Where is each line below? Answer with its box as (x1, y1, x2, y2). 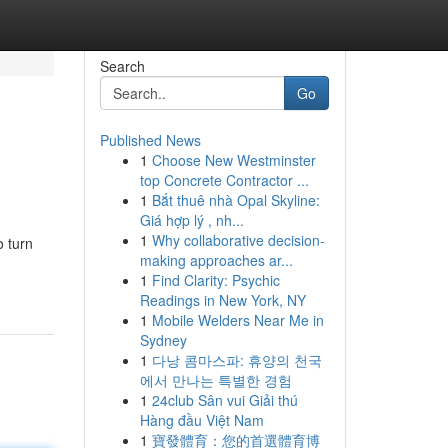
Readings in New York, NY (139, 290, 306, 310)
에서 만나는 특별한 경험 (139, 370, 292, 390)
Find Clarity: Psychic (151, 270, 280, 290)
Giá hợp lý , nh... (139, 210, 244, 230)
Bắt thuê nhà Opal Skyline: (151, 190, 320, 210)
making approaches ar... (139, 250, 293, 270)
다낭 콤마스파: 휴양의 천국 (151, 350, 322, 370)
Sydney (139, 330, 187, 350)
